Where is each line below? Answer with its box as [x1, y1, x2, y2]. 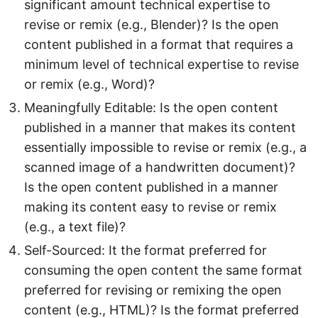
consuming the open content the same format [24, 263, 302, 278]
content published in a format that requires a [24, 37, 293, 52]
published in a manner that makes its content [24, 120, 296, 135]
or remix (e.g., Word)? [24, 77, 155, 92]
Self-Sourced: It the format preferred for [24, 243, 267, 258]
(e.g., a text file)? [24, 219, 126, 234]
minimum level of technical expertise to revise [24, 57, 299, 72]
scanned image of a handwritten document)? [24, 160, 295, 175]
